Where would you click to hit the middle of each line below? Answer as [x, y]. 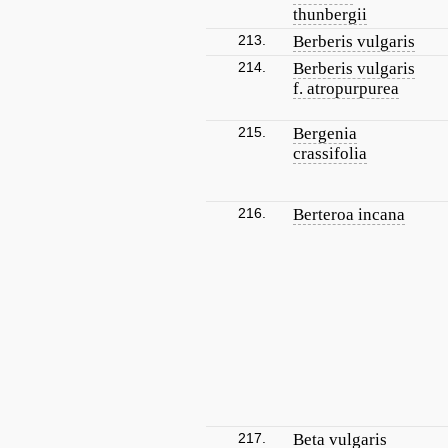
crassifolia [330, 153]
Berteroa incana [349, 214]
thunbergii [330, 14]
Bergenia [325, 133]
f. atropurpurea [346, 88]
